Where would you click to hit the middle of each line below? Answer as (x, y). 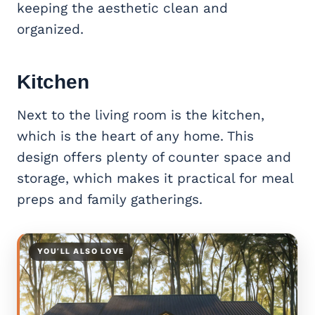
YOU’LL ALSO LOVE (81, 251)
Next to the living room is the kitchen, (141, 115)
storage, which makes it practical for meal (155, 178)
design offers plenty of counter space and (154, 157)
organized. (50, 29)
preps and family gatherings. (110, 199)
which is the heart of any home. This (135, 136)
